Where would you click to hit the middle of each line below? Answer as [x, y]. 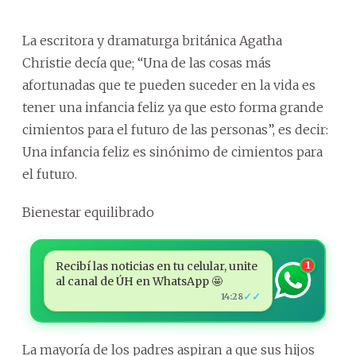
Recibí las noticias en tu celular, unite [156, 266]
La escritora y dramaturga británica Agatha [152, 40]
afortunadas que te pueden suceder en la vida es [169, 85]
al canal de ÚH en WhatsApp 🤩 [139, 281]
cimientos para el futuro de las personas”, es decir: [175, 129]
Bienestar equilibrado [88, 212]
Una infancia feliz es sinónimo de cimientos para [172, 151]
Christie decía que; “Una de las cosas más [147, 62]
